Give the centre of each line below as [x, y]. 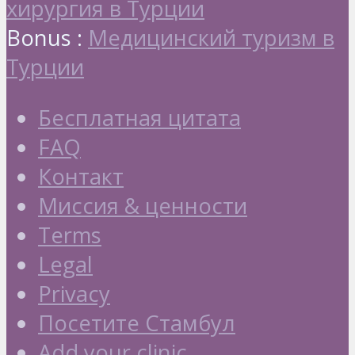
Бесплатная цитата [139, 118]
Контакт [81, 177]
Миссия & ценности [143, 206]
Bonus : [47, 38]
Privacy [74, 294]
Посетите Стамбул [137, 323]
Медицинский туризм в [211, 38]
